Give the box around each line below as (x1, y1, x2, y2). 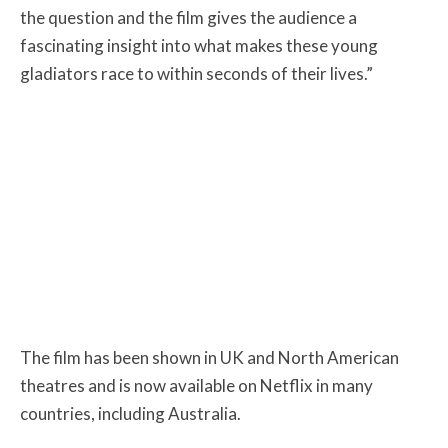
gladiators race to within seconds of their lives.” (20, 62, 373, 84)
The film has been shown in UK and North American (20, 347, 399, 368)
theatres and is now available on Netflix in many (20, 375, 373, 396)
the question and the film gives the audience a (20, 6, 357, 28)
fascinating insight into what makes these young (20, 34, 378, 56)
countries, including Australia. (20, 403, 241, 424)
